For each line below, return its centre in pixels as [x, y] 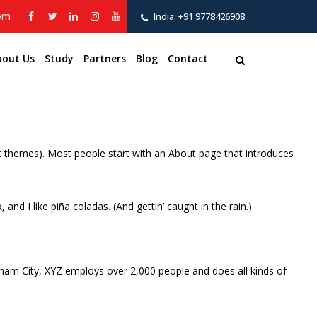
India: [165, 16]
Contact [188, 58]
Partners [105, 58]
